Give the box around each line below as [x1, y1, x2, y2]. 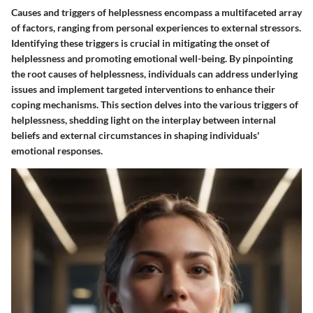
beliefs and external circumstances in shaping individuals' [11, 129, 259, 141]
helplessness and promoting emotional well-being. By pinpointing [11, 52, 293, 64]
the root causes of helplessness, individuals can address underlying [11, 67, 298, 80]
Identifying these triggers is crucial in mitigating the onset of [11, 36, 270, 49]
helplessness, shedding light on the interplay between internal [11, 113, 276, 126]
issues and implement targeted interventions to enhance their [11, 82, 275, 95]
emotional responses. [11, 144, 103, 156]
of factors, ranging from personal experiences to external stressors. [11, 21, 301, 34]
